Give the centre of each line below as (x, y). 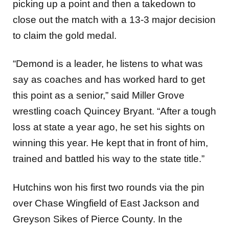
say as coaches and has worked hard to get (109, 80)
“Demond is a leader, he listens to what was (108, 64)
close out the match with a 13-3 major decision (114, 19)
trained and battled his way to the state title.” (109, 159)
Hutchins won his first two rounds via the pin (109, 187)
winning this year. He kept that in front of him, (110, 143)
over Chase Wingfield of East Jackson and (106, 203)
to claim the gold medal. (65, 35)
